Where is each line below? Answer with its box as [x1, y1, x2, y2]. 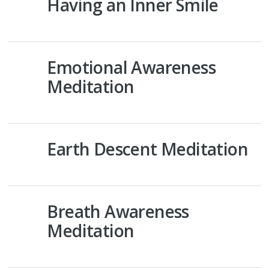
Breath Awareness [47, 200, 189, 223]
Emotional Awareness [47, 56, 216, 79]
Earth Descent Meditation [47, 138, 249, 160]
